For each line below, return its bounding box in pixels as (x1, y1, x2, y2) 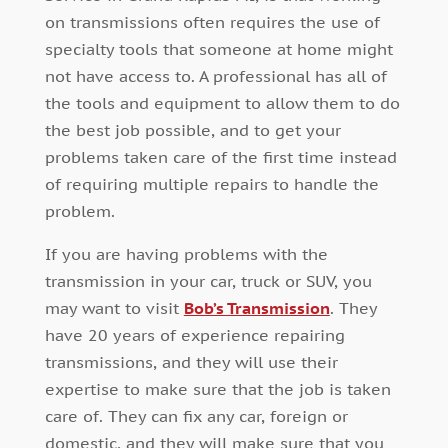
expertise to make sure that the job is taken (44, 378, 391, 399)
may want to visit (44, 297, 184, 318)
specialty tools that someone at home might (44, 38, 393, 59)
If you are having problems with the (44, 243, 328, 264)
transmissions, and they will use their (44, 351, 338, 372)
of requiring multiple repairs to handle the (44, 173, 379, 194)
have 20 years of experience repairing (44, 324, 345, 345)
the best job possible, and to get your (44, 119, 341, 140)
